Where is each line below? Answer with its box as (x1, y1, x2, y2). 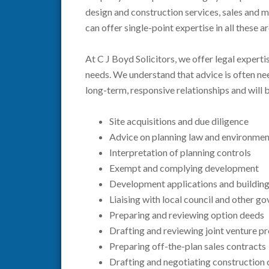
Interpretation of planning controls (109, 147, 251, 158)
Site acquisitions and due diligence (109, 115, 249, 127)
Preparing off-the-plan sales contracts (109, 240, 266, 252)
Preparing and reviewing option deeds (109, 209, 264, 220)
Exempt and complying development (109, 162, 259, 174)
